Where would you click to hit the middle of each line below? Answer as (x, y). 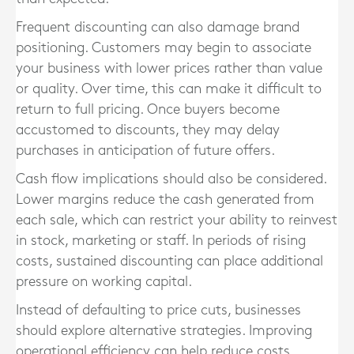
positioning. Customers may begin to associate (164, 48)
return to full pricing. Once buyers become (148, 109)
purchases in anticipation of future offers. (145, 151)
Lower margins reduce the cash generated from (165, 200)
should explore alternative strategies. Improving (164, 331)
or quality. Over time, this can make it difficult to (169, 89)
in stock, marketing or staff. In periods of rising (161, 241)
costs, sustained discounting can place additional (169, 261)
